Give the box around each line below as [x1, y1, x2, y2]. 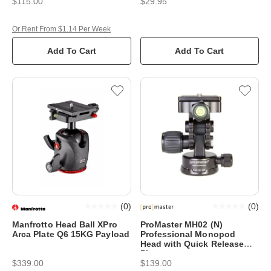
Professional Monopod [140, 229, 235, 239]
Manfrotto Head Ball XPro [12, 220, 117, 229]
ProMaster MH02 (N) [140, 220, 223, 229]
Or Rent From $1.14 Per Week [12, 24, 111, 33]
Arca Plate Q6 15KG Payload [12, 229, 129, 239]
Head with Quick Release [140, 239, 244, 249]
